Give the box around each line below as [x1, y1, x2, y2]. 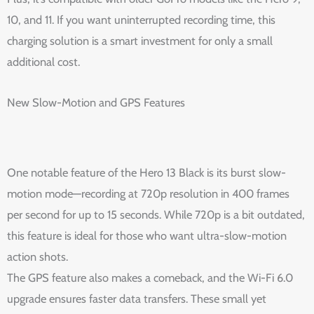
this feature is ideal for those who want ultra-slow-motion [7, 228, 287, 243]
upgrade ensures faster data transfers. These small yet [7, 292, 266, 306]
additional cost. [7, 54, 80, 69]
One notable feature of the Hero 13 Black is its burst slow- [7, 165, 286, 180]
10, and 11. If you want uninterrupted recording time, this [7, 12, 275, 27]
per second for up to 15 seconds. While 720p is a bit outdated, [7, 207, 305, 222]
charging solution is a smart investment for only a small [7, 33, 273, 48]
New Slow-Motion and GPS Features [7, 95, 185, 110]
